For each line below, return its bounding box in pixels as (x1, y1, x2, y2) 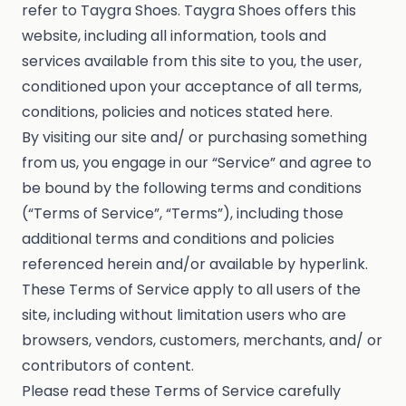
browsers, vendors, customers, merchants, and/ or (22, 330, 382, 352)
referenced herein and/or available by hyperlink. (22, 254, 368, 275)
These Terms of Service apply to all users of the (22, 279, 361, 301)
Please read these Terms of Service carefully (22, 381, 341, 402)
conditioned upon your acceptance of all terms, (22, 76, 362, 98)
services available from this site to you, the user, (22, 51, 362, 72)
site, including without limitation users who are (22, 304, 346, 326)
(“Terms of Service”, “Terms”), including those (22, 203, 343, 225)
